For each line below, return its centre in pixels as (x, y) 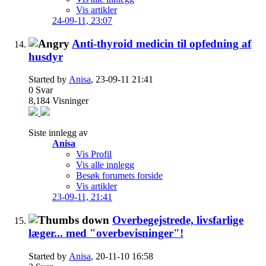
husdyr (46, 56)
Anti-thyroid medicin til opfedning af (161, 43)
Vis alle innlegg (105, 165)
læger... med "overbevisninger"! (106, 233)
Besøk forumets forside (119, 176)
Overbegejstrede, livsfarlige (178, 220)
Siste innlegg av (58, 133)
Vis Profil (94, 154)
